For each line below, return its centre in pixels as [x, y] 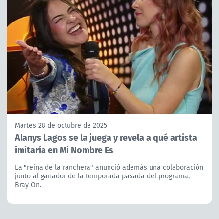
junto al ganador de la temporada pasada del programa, [102, 176]
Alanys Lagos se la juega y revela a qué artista [106, 137]
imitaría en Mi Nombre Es [64, 149]
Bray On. [28, 185]
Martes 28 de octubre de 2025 [61, 125]
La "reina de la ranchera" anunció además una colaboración [109, 167]
